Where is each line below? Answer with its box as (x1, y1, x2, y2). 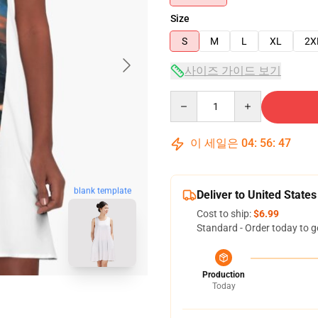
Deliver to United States (197, 188, 317, 202)
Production (202, 270, 245, 280)
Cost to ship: (197, 208, 253, 219)
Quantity (170, 92, 209, 103)
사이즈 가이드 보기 (185, 64, 281, 77)
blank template (73, 186, 131, 197)
